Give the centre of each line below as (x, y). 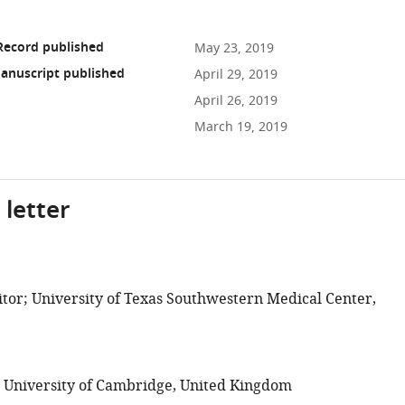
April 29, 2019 (235, 75)
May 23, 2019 (234, 48)
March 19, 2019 (240, 127)
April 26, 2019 (235, 101)
